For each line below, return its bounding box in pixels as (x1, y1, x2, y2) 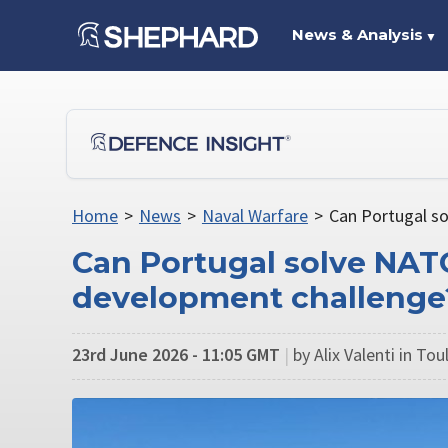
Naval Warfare (201, 204, 308, 227)
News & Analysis (291, 25, 423, 44)
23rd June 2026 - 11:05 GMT (72, 342, 280, 366)
